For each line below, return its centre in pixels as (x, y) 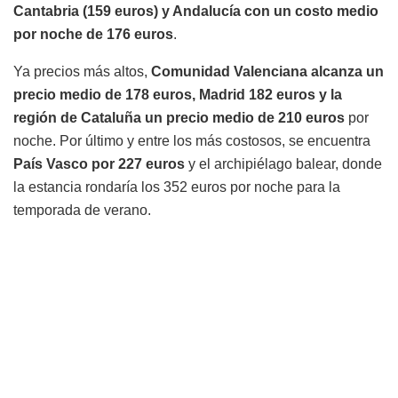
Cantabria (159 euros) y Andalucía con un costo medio (196, 11)
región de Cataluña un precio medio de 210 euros (181, 117)
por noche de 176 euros (93, 34)
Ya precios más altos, (82, 71)
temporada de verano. (82, 210)
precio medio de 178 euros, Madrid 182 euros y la (178, 94)
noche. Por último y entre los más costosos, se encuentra (192, 140)
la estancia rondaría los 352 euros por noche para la (177, 187)
